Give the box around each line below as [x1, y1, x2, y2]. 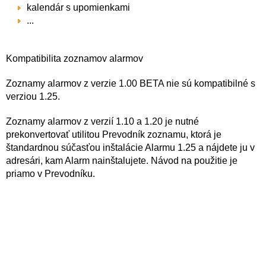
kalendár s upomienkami [27, 2, 130, 12]
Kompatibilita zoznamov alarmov [6, 53, 143, 64]
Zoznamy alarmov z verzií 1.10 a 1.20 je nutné [6, 116, 199, 126]
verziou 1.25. [6, 91, 60, 102]
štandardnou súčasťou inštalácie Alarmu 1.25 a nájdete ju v [6, 142, 255, 153]
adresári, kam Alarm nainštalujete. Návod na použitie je [6, 156, 237, 166]
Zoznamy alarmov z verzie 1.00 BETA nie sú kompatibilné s [6, 78, 255, 88]
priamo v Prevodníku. [6, 169, 95, 179]
